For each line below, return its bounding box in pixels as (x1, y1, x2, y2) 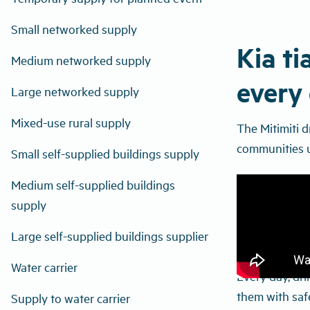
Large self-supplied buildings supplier (11, 228, 208, 244)
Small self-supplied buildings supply (11, 145, 199, 161)
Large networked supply (11, 83, 139, 99)
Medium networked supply (11, 52, 151, 68)
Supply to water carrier (11, 290, 130, 306)
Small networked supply (11, 21, 137, 37)
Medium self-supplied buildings (11, 176, 175, 192)
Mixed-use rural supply (11, 114, 131, 130)
